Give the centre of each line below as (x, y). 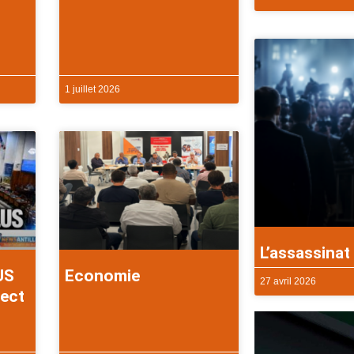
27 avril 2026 (288, 281)
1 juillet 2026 (93, 90)
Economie (103, 275)
